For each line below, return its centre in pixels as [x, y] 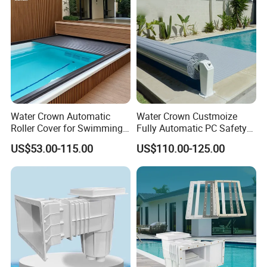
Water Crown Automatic [61, 117]
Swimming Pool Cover [183, 140]
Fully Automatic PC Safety [191, 128]
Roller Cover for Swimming [67, 128]
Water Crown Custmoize [187, 117]
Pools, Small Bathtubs [58, 140]
